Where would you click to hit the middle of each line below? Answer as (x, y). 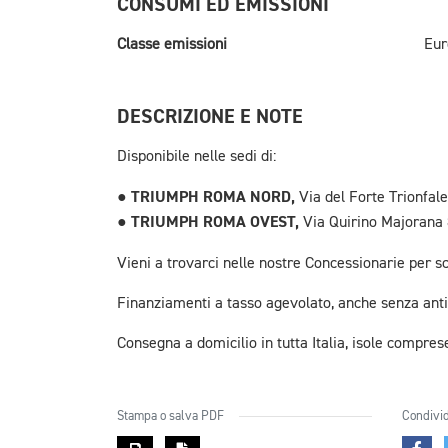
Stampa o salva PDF (170, 416)
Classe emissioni (172, 44)
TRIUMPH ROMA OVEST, (217, 221)
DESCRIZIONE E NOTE (210, 116)
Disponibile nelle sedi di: (196, 156)
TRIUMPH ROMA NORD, (215, 196)
